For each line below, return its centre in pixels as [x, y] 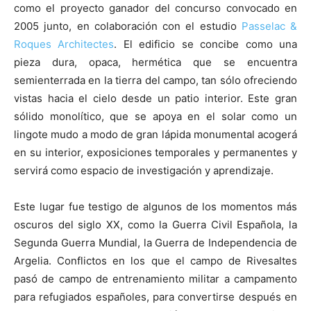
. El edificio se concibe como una [206, 44]
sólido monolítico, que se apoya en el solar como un [155, 117]
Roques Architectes [64, 44]
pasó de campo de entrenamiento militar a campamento [155, 279]
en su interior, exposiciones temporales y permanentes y [155, 153]
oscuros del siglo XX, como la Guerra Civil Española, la [155, 225]
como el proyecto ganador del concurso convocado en [155, 8]
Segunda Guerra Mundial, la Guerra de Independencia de [155, 243]
